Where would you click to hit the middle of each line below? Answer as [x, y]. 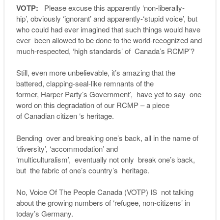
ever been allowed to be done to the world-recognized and [109, 40]
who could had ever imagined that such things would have [108, 29]
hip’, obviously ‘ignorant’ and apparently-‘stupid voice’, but [107, 18]
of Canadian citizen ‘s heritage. [65, 116]
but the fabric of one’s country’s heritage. [84, 170]
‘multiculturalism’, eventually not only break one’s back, [105, 159]
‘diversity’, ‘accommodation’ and [67, 148]
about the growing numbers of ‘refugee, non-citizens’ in [103, 203]
